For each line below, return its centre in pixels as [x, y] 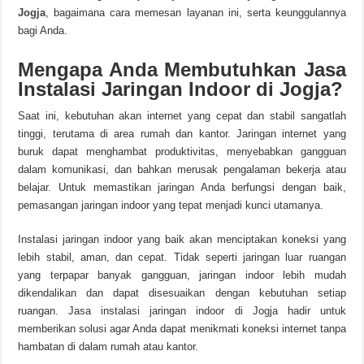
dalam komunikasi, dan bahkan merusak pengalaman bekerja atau [182, 169]
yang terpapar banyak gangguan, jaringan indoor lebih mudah [182, 275]
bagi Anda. [43, 30]
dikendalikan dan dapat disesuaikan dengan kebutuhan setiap [182, 293]
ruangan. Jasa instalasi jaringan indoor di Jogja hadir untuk [182, 311]
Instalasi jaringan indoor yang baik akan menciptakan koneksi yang [182, 239]
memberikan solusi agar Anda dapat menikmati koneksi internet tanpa [182, 329]
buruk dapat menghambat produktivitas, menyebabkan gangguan [182, 152]
